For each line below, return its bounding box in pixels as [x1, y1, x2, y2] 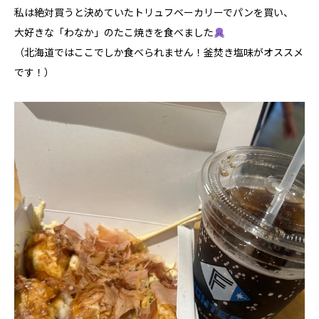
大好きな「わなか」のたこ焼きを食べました [14, 25, 214, 40]
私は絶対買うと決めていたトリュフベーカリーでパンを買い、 [14, 5, 293, 20]
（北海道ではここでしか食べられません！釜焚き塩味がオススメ [14, 45, 303, 60]
